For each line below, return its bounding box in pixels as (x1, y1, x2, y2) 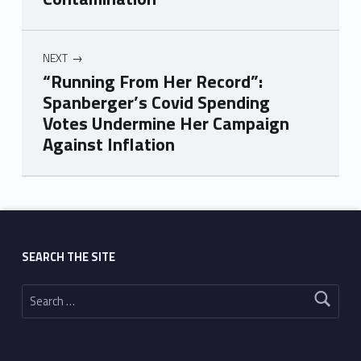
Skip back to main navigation (20, 169, 78, 189)
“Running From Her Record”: (42, 68, 263, 96)
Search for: (20, 276, 39, 294)
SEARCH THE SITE (21, 247, 115, 266)
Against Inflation (42, 131, 175, 159)
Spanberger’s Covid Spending (42, 89, 270, 117)
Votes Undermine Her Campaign (42, 110, 289, 138)
